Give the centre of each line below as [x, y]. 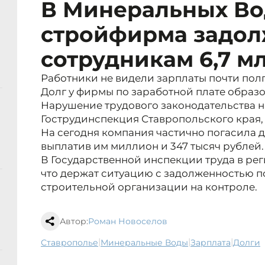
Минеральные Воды [148, 243]
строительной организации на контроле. [149, 187]
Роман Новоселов [128, 222]
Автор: [74, 222]
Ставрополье [72, 243]
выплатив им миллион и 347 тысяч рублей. [152, 146]
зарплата [213, 243]
